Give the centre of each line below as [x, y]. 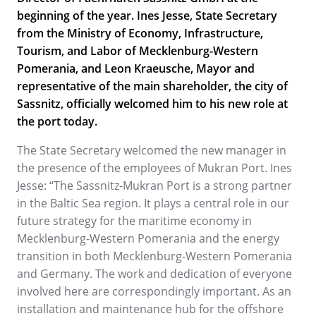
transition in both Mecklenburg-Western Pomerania [154, 256]
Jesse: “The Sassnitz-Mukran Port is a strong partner [154, 186]
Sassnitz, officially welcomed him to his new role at [152, 104]
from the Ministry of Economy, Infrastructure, [140, 33]
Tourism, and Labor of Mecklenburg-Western [138, 51]
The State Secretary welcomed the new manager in [152, 150]
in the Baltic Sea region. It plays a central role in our [153, 203]
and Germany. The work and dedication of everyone [154, 274]
